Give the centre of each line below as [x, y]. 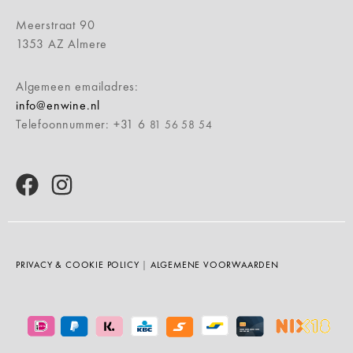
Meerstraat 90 [56, 24]
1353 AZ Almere [62, 43]
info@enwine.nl [58, 105]
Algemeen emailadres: [77, 86]
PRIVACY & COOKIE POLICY [78, 264]
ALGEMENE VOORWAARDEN [214, 264]
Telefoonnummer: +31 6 [83, 124]
